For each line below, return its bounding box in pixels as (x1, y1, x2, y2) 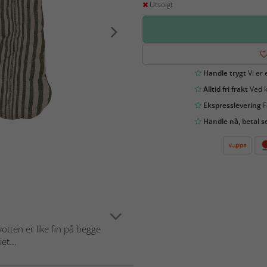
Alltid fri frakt (201, 84, 248, 95)
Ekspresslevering (201, 100, 261, 111)
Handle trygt (201, 68, 246, 79)
